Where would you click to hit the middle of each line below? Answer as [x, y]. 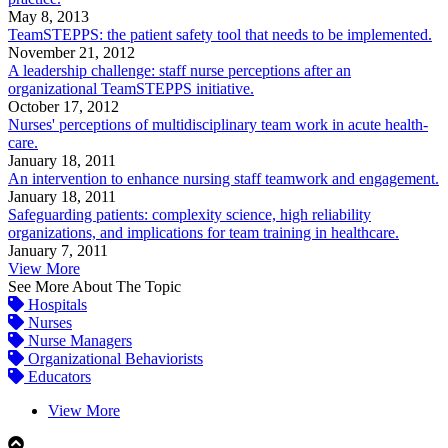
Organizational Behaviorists [113, 359]
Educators [57, 377]
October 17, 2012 [63, 107]
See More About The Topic [94, 287]
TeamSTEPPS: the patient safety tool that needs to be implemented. [220, 35]
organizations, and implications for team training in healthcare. [203, 233]
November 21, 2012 [71, 53]
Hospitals [55, 305]
